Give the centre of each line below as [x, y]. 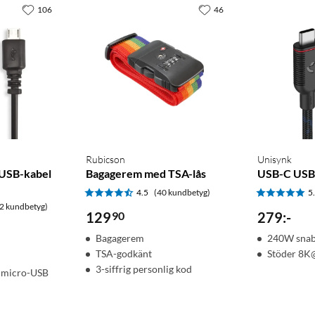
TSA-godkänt [123, 254]
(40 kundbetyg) [182, 193]
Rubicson [105, 160]
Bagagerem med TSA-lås [146, 174]
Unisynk [275, 160]
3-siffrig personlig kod [143, 269]
